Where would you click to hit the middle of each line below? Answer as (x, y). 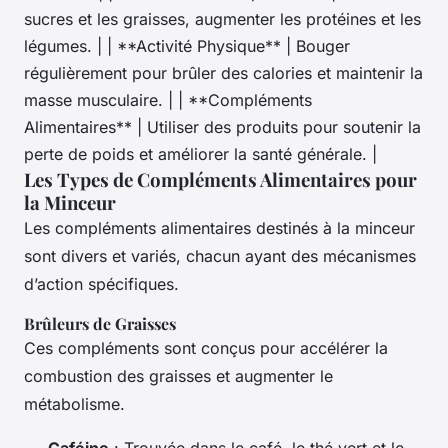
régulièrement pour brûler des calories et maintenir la (223, 73)
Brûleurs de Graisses (100, 324)
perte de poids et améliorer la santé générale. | (200, 154)
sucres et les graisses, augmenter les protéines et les (222, 19)
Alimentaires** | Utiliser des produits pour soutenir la (222, 127)
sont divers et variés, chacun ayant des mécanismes (220, 256)
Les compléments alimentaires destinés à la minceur (219, 228)
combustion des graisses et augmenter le (178, 376)
